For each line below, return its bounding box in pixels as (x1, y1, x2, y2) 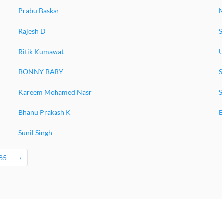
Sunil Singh (18, 128, 52, 137)
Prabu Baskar (18, 6, 59, 15)
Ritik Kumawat (18, 47, 64, 55)
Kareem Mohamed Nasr (18, 88, 92, 96)
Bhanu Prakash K (18, 108, 71, 116)
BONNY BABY (18, 67, 63, 76)
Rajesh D (18, 27, 46, 35)
